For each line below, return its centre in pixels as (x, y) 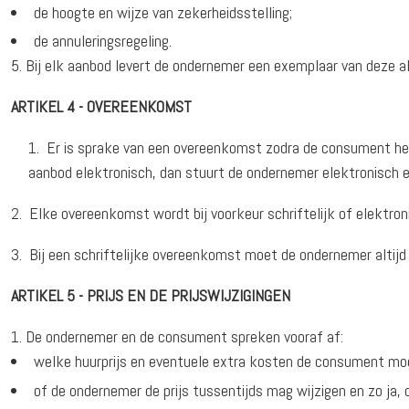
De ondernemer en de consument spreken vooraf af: (185, 337)
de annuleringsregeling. (103, 41)
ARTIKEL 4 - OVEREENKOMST (102, 107)
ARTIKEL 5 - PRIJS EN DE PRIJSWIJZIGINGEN (151, 296)
